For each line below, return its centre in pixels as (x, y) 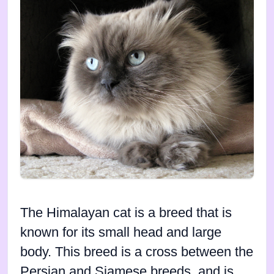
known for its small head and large (121, 232)
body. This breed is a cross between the (137, 252)
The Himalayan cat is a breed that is (126, 213)
